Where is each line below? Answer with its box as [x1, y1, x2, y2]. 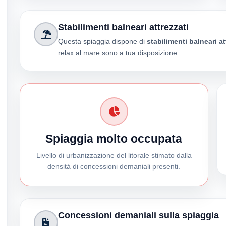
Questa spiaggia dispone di [58, 37, 147, 46]
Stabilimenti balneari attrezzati [58, 22, 189, 32]
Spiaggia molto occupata [45, 133, 183, 146]
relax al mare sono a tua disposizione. [58, 49, 179, 58]
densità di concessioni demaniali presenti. [47, 162, 181, 171]
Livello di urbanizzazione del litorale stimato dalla [36, 151, 192, 160]
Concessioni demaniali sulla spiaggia [58, 210, 219, 220]
